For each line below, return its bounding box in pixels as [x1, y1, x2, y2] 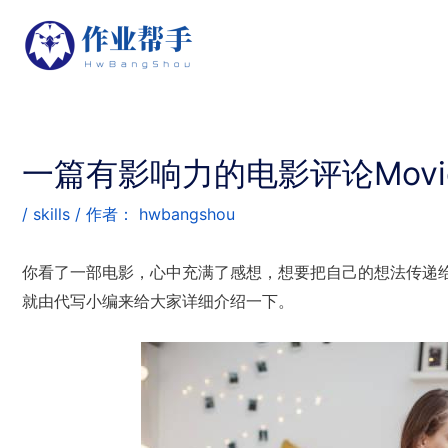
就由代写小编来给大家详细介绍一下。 [22, 291, 294, 311]
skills [33, 204, 70, 224]
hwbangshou [139, 204, 235, 224]
